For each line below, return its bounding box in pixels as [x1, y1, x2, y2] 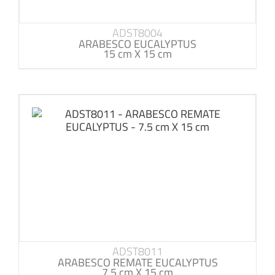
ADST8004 [112, 24, 163, 41]
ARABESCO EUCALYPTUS [79, 35, 196, 52]
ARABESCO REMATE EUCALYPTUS [57, 254, 218, 271]
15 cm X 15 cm [103, 45, 172, 62]
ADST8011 [112, 242, 163, 260]
